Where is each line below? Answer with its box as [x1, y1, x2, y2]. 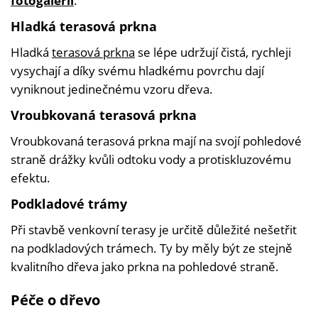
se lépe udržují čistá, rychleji [135, 44, 291, 61]
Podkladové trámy [11, 195, 127, 213]
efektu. [11, 170, 53, 187]
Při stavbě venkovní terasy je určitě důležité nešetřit [11, 221, 297, 238]
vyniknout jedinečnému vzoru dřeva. [11, 81, 213, 98]
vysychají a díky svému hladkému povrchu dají [11, 62, 264, 79]
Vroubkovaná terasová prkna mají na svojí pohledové [11, 133, 302, 150]
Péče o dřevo [11, 290, 100, 310]
